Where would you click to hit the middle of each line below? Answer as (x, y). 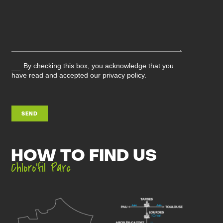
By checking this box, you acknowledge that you (98, 66)
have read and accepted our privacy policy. (79, 75)
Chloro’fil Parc (41, 168)
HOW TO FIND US (84, 157)
